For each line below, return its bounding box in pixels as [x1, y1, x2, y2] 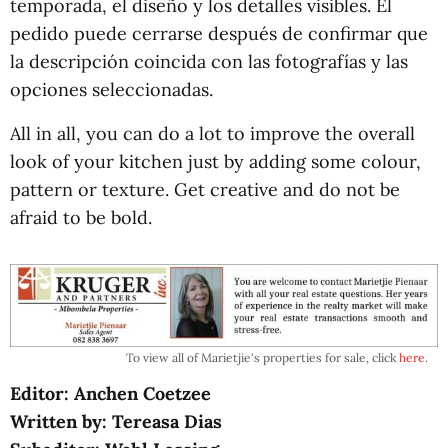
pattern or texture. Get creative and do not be [10, 178, 400, 201]
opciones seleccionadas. [10, 78, 213, 101]
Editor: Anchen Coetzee [10, 381, 211, 405]
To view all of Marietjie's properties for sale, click [126, 349, 399, 365]
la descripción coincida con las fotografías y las [10, 50, 408, 73]
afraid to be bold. [10, 206, 152, 229]
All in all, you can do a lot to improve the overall [10, 122, 415, 145]
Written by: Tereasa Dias [10, 409, 222, 433]
